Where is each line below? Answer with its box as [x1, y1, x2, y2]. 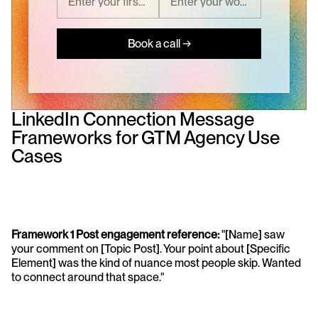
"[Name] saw [221, 228, 285, 242]
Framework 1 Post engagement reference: [11, 228, 221, 242]
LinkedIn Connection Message [11, 108, 254, 131]
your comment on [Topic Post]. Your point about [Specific [11, 242, 290, 256]
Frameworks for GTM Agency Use [11, 126, 280, 149]
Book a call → [127, 36, 191, 50]
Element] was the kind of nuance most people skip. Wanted [11, 256, 301, 270]
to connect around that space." [11, 270, 164, 285]
